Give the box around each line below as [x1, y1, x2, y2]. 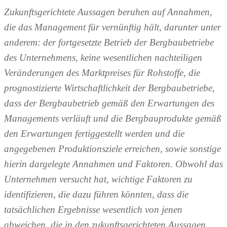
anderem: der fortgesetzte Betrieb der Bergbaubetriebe [4, 37, 214, 48]
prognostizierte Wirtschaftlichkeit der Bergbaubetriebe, [4, 83, 215, 94]
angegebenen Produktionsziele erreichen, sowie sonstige [4, 143, 221, 155]
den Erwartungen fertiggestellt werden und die [4, 128, 184, 139]
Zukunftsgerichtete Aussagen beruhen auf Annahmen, [4, 7, 212, 18]
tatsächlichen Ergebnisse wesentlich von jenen [4, 204, 182, 215]
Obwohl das [175, 159, 223, 170]
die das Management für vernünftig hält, [4, 22, 164, 33]
